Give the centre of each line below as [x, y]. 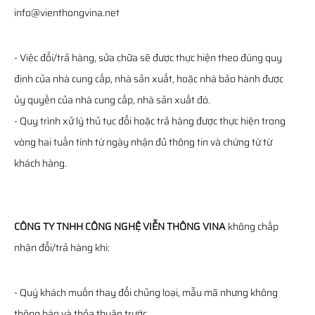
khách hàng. [40, 163]
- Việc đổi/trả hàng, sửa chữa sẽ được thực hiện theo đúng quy [148, 58]
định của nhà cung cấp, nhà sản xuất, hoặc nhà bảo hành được [149, 79]
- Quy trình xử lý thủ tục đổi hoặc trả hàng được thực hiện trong [150, 121]
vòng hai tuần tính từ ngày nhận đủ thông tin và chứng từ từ [143, 142]
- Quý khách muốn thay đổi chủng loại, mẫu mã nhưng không [146, 292]
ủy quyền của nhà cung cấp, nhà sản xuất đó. [112, 100]
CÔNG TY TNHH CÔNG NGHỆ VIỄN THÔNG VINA [120, 226]
